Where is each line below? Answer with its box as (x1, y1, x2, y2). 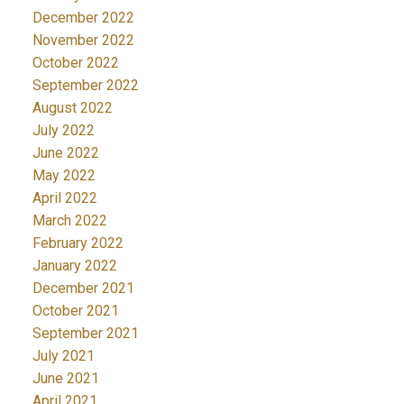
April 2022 (32, 188, 97, 207)
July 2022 (32, 121, 95, 139)
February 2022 (32, 234, 124, 252)
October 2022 (32, 53, 119, 71)
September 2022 (32, 76, 139, 94)
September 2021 (32, 324, 139, 342)
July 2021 (32, 346, 95, 364)
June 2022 (32, 143, 99, 161)
